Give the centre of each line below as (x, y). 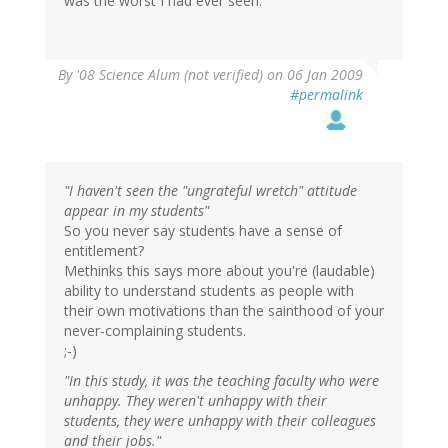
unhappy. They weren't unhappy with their (195, 401)
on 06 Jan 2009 (313, 75)
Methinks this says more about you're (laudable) (219, 271)
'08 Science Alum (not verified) (169, 75)
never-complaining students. (155, 331)
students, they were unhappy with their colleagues (220, 421)
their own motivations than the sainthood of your (224, 311)
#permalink (326, 95)
